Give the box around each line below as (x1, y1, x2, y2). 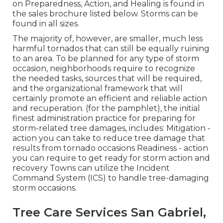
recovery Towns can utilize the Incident (12, 163, 170, 173)
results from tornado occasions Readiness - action (12, 143, 208, 153)
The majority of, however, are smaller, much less (12, 33, 203, 43)
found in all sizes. (12, 18, 79, 28)
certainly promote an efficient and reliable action (12, 93, 207, 103)
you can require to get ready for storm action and (12, 153, 210, 163)
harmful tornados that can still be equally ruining (12, 43, 210, 53)
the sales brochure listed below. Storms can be (12, 8, 198, 18)
